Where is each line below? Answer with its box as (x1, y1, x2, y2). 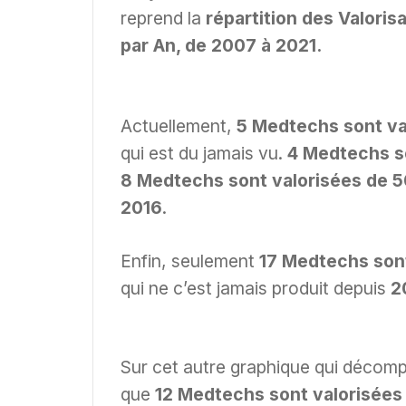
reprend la (121, 7, 206, 30)
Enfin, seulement (121, 249, 259, 272)
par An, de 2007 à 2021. (121, 34, 322, 57)
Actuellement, (121, 114, 237, 137)
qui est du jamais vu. (121, 141, 287, 164)
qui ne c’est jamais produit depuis (121, 276, 391, 299)
